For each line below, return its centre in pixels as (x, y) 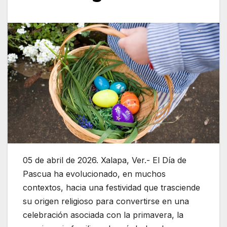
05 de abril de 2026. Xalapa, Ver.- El (92, 160)
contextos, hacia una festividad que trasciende (111, 188)
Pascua (37, 174)
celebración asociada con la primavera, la (103, 215)
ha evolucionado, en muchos (108, 174)
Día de (174, 160)
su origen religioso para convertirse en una (106, 201)
